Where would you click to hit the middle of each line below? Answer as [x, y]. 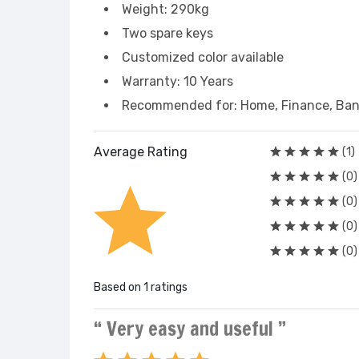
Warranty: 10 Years [177, 81]
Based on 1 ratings [141, 287]
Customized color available [203, 57]
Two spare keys [167, 33]
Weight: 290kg [165, 9]
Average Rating [141, 152]
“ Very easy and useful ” [190, 329]
